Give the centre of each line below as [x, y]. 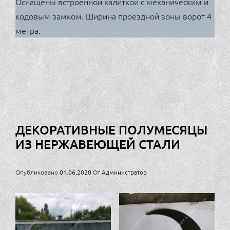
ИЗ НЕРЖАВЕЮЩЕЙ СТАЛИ [98, 144]
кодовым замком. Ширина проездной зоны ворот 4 [113, 16]
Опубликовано [37, 172]
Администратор [124, 172]
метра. [28, 30]
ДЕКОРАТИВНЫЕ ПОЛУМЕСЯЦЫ [111, 129]
